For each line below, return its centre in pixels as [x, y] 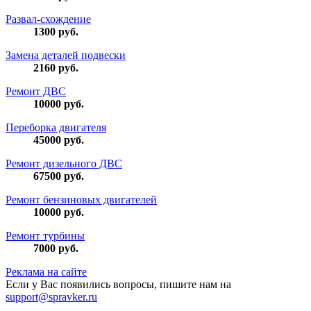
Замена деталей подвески [66, 56]
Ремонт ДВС [36, 92]
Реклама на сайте [46, 272]
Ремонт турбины [45, 236]
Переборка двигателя [56, 128]
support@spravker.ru [51, 297]
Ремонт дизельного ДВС [64, 164]
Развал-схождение [48, 19]
